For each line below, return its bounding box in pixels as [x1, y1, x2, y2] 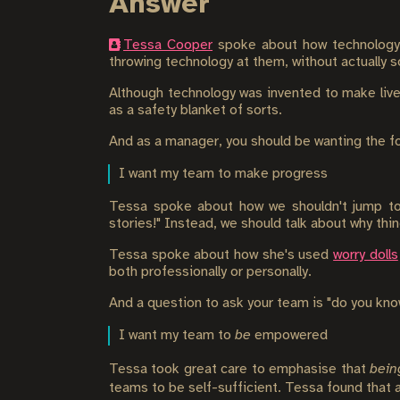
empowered [251, 328, 328, 343]
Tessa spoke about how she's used [109, 247, 334, 262]
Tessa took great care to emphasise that [109, 362, 371, 377]
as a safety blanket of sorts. [109, 103, 282, 118]
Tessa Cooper [123, 37, 213, 53]
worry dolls [333, 247, 398, 262]
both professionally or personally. [109, 264, 312, 279]
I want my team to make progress [119, 166, 328, 181]
